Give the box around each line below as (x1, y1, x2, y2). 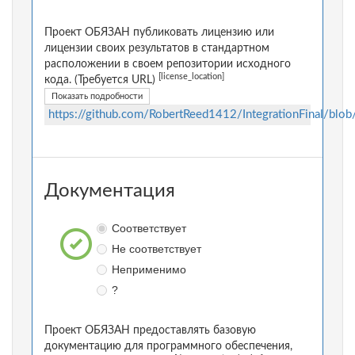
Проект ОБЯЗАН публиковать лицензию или (44, 27, 274, 39)
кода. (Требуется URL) (44, 74, 158, 86)
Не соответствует (111, 242, 201, 256)
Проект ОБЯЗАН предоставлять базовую (44, 325, 256, 337)
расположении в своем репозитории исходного (44, 59, 291, 71)
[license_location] (158, 73, 224, 82)
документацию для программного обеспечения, (44, 341, 292, 353)
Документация (44, 181, 175, 201)
